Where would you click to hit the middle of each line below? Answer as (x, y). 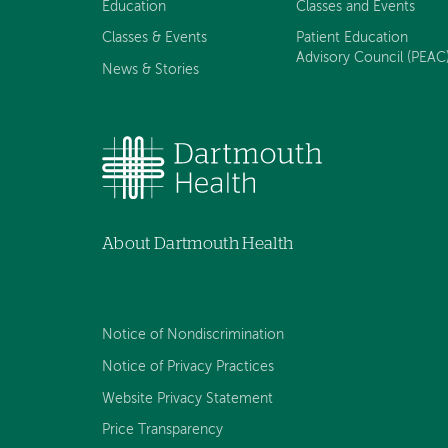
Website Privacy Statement (187, 398)
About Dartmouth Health (198, 244)
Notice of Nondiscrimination (193, 334)
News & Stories (150, 70)
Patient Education (352, 38)
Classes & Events (154, 38)
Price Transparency (162, 430)
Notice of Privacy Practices (188, 366)
